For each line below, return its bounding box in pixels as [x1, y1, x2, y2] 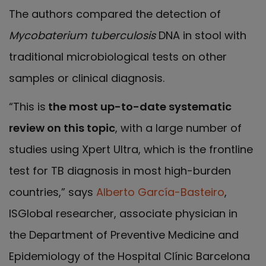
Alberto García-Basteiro [96, 185, 224, 200]
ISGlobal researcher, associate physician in [9, 206, 237, 221]
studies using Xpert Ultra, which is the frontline [9, 142, 253, 157]
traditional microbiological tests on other [9, 49, 227, 64]
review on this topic [9, 121, 115, 136]
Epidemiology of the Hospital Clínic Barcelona [9, 249, 250, 264]
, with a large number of [115, 121, 242, 136]
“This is [9, 99, 46, 115]
